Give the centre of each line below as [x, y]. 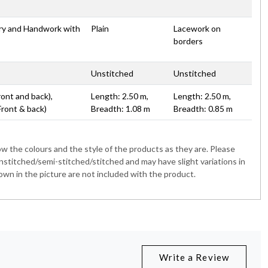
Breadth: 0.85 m [203, 108]
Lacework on [197, 28]
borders [188, 41]
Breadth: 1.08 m [121, 108]
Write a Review [194, 257]
